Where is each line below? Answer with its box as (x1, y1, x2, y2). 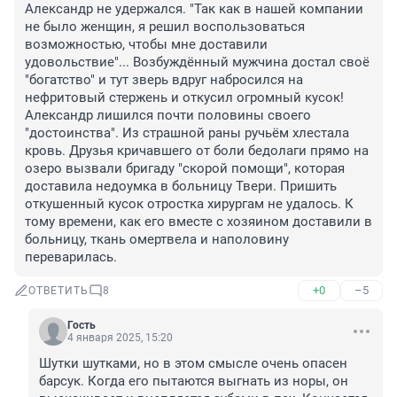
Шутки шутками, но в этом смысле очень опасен (39, 355, 347, 372)
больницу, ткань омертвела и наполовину (25, 231, 289, 248)
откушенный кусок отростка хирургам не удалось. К (25, 196, 354, 213)
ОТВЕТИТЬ (28, 284, 89, 298)
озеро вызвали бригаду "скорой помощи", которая (25, 160, 345, 177)
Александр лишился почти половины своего (25, 107, 311, 124)
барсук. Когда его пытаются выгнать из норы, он (39, 373, 348, 390)
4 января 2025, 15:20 (67, 331, 173, 345)
